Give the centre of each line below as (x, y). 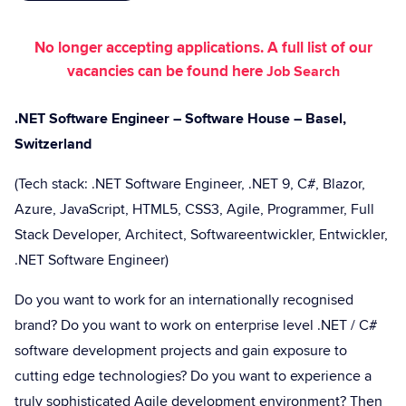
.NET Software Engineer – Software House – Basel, (180, 119)
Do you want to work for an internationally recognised (184, 300)
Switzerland (53, 144)
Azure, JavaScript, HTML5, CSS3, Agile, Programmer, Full (194, 209)
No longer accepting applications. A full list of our (203, 48)
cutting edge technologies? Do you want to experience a (193, 376)
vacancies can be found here (166, 72)
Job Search (303, 72)
